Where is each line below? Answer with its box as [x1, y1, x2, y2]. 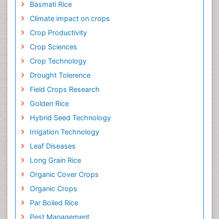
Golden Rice [29, 99, 69, 108]
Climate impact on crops [29, 14, 110, 23]
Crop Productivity [29, 28, 87, 37]
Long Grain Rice [29, 156, 81, 165]
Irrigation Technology [29, 128, 99, 136]
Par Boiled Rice [29, 198, 78, 207]
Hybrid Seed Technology [29, 113, 111, 122]
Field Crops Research [29, 85, 100, 94]
